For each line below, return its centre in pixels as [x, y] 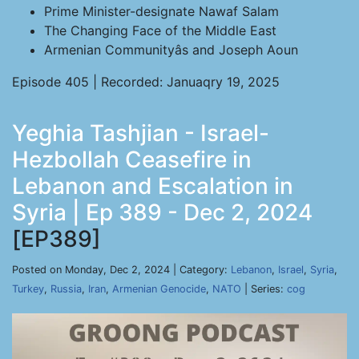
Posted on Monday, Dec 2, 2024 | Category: [121, 270]
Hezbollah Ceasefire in [132, 159]
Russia [66, 289]
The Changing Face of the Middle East [160, 30]
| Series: [264, 289]
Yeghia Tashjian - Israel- [141, 133]
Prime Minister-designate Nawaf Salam [161, 11]
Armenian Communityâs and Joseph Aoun [171, 50]
